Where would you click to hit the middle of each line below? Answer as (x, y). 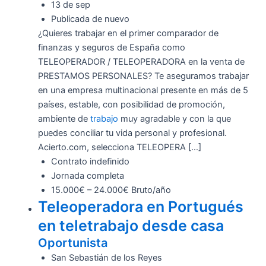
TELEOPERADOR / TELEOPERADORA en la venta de (141, 61)
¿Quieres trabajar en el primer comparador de (128, 33)
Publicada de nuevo (90, 19)
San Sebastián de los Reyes (106, 257)
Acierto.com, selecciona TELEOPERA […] (119, 147)
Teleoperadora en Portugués (140, 206)
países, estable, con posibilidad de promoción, (131, 104)
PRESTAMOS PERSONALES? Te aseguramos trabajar (143, 76)
